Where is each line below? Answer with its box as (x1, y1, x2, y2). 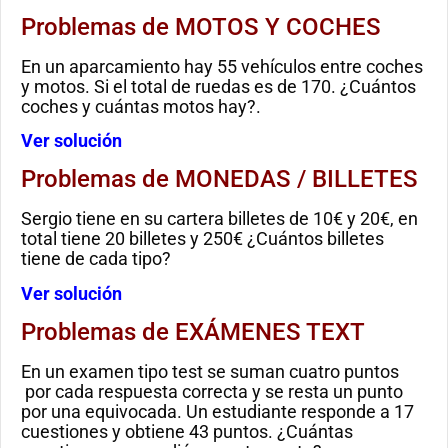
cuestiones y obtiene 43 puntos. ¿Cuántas (21, 421, 353, 443)
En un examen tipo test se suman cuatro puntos (21, 361, 399, 383)
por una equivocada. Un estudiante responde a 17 (21, 401, 414, 423)
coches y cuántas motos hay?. (21, 95, 261, 117)
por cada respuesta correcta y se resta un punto (21, 381, 403, 403)
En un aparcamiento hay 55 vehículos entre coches (21, 55, 423, 77)
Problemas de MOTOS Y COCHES (21, 12, 381, 41)
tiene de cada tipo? (21, 248, 171, 270)
